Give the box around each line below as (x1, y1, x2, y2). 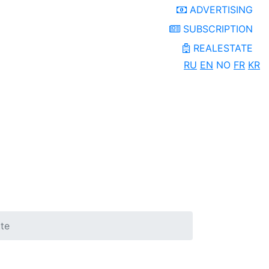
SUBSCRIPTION (180, 23, 253, 35)
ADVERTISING (187, 4, 253, 16)
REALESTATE (193, 42, 253, 54)
